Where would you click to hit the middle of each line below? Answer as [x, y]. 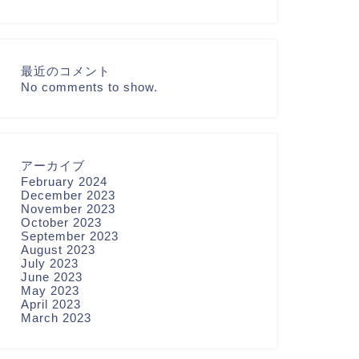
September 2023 [69, 236]
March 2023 [56, 318]
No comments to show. [89, 87]
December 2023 [68, 195]
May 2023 [50, 290]
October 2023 [61, 222]
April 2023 [50, 304]
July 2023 [49, 263]
